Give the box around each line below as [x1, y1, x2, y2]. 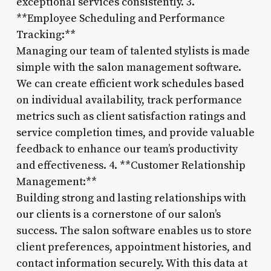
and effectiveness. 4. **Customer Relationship [16, 158, 246, 172]
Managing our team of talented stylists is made [16, 44, 250, 58]
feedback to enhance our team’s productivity [16, 142, 238, 156]
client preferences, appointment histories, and [16, 240, 251, 254]
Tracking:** [16, 27, 76, 42]
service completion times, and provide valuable [16, 125, 255, 140]
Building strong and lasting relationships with [16, 191, 246, 205]
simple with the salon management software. [16, 60, 241, 74]
